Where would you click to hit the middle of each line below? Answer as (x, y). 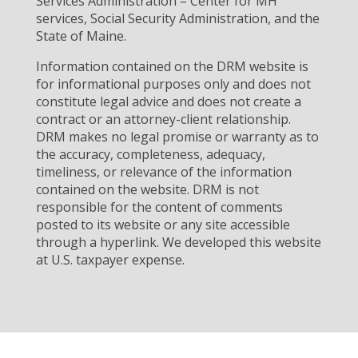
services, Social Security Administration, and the (177, 18)
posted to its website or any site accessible (163, 224)
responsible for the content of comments (159, 207)
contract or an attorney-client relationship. (163, 119)
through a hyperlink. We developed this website (178, 242)
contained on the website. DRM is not (147, 189)
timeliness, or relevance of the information (163, 171)
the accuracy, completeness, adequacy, (150, 154)
